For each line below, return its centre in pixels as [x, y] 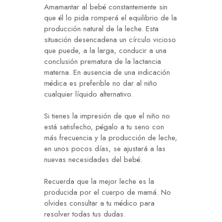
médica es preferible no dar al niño [101, 83]
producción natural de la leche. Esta [101, 29]
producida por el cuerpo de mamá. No [108, 193]
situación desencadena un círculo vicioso [110, 40]
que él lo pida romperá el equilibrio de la [111, 18]
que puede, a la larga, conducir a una [105, 51]
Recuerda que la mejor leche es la [99, 182]
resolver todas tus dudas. [85, 214]
